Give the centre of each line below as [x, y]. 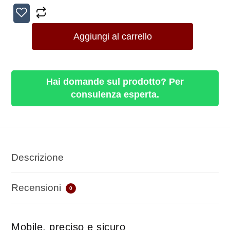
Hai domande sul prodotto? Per [115, 82]
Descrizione [37, 157]
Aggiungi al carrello [112, 36]
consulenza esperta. [115, 94]
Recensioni [37, 188]
